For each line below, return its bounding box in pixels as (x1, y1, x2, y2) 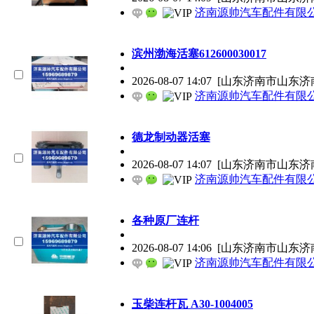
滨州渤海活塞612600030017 (132, 47, 266, 60)
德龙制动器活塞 (132, 130, 210, 143)
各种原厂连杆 (132, 214, 199, 226)
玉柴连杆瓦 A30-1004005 (132, 297, 253, 310)
